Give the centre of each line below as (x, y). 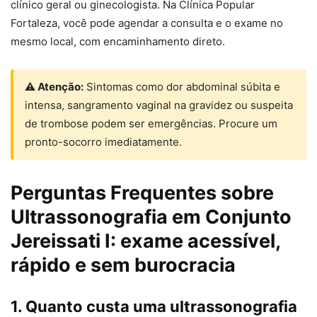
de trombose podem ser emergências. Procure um (151, 124)
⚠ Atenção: (54, 87)
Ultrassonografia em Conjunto (151, 217)
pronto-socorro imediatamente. (103, 142)
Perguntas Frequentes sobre (142, 193)
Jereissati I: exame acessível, (145, 241)
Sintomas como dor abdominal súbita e (182, 87)
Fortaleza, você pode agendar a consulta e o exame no (147, 23)
